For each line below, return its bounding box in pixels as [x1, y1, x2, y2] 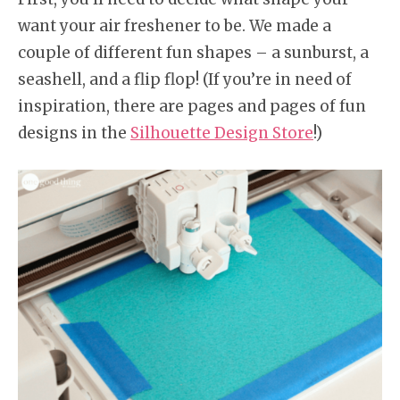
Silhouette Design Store [130, 123, 313, 144]
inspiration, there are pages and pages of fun [18, 96, 366, 117]
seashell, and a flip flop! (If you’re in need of [18, 70, 352, 90]
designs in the [18, 123, 130, 144]
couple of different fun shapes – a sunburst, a [18, 43, 369, 63]
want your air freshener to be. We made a [18, 16, 331, 37]
